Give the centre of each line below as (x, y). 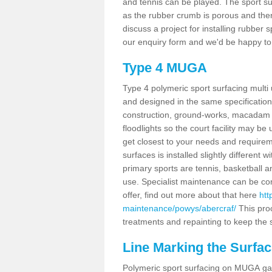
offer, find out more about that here (191, 195)
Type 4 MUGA (165, 67)
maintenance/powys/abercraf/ (179, 208)
